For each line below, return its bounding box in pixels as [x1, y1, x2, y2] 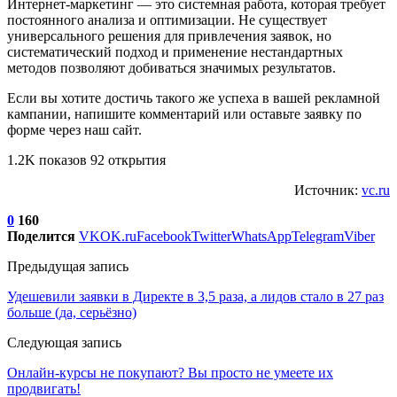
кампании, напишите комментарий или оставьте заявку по [7, 105, 362, 121]
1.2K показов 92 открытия [7, 152, 166, 167]
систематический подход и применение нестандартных [7, 43, 343, 59]
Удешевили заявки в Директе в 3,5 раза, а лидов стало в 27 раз [7, 288, 384, 304]
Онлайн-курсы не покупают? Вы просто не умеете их [7, 364, 333, 380]
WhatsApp [231, 228, 292, 244]
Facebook [136, 228, 191, 244]
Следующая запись [7, 334, 121, 350]
